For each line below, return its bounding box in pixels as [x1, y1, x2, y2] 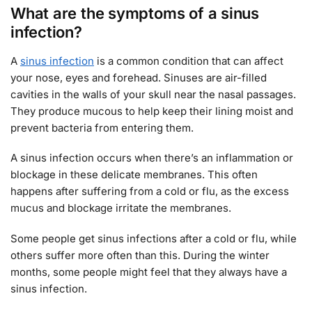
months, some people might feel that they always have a [10, 265, 287, 279]
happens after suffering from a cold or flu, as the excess [10, 185, 289, 198]
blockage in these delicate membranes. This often [10, 168, 258, 182]
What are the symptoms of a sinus [10, 3, 259, 22]
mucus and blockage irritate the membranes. [10, 201, 231, 215]
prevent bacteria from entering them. [10, 120, 194, 134]
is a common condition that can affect [94, 54, 283, 68]
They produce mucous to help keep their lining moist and [10, 104, 293, 118]
